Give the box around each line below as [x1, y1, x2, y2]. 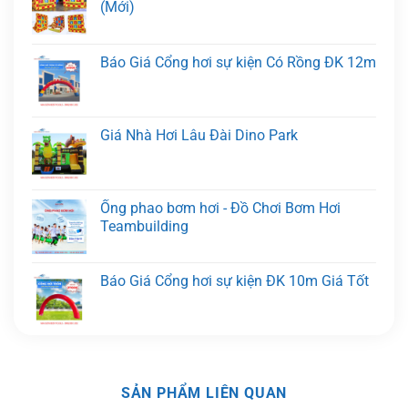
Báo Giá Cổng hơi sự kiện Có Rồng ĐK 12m [100, 54, 376, 72]
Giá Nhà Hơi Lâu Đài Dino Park [100, 127, 298, 145]
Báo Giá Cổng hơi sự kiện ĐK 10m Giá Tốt [100, 272, 369, 291]
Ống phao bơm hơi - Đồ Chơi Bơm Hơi [100, 199, 341, 218]
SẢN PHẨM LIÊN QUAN [120, 384, 288, 403]
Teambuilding [100, 218, 189, 236]
